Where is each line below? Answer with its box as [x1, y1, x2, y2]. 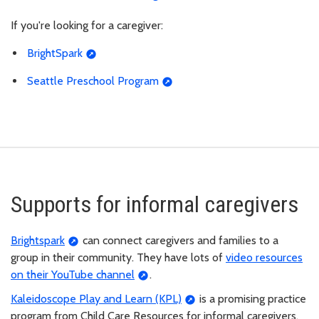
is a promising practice [196, 291, 306, 305]
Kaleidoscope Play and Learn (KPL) [11, 291, 182, 305]
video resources [226, 250, 303, 264]
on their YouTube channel [11, 267, 135, 281]
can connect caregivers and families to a [79, 233, 278, 247]
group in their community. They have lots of [11, 250, 226, 264]
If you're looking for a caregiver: [11, 19, 163, 33]
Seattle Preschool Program [27, 73, 159, 88]
